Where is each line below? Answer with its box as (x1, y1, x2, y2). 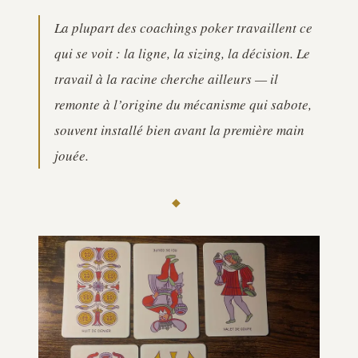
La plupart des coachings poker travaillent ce (54, 18, 312, 37)
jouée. (54, 146, 89, 165)
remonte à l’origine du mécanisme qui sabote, (54, 95, 312, 113)
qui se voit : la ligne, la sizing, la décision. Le (54, 44, 310, 62)
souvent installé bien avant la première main (54, 121, 304, 139)
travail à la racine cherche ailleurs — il (54, 70, 278, 88)
